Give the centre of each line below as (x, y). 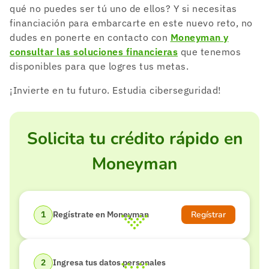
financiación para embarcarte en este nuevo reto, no (131, 23)
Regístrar (208, 214)
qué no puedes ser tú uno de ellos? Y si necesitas (123, 8)
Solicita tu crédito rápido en (134, 138)
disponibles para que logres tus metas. (99, 66)
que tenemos (209, 51)
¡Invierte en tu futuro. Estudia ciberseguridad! (116, 90)
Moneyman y (199, 37)
